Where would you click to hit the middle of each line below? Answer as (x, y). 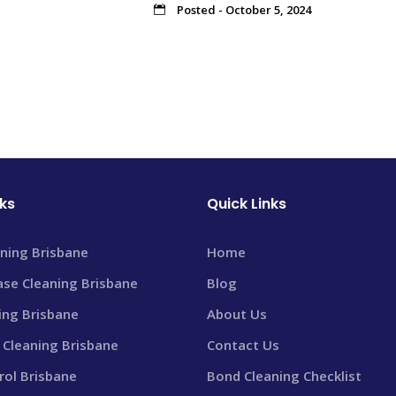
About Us (237, 313)
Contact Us (243, 344)
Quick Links (247, 203)
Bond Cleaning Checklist (284, 375)
